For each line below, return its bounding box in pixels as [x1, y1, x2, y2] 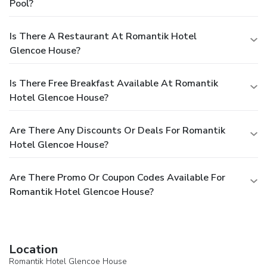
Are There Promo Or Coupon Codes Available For [10, 170, 225, 184]
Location [9, 241, 58, 257]
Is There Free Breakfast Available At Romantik [10, 76, 218, 90]
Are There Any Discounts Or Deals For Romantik [10, 123, 225, 137]
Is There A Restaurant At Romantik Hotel [10, 29, 197, 43]
